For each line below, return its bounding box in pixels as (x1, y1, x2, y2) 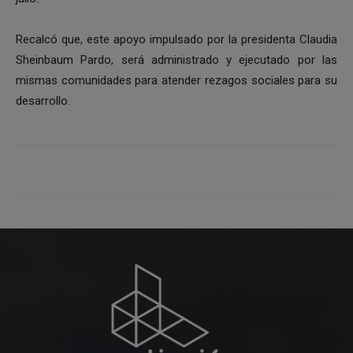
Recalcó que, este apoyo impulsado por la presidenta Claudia (16, 32, 337, 47)
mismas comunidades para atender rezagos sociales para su (16, 73, 337, 88)
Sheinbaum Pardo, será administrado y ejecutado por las (16, 53, 337, 68)
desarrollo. (16, 94, 70, 109)
